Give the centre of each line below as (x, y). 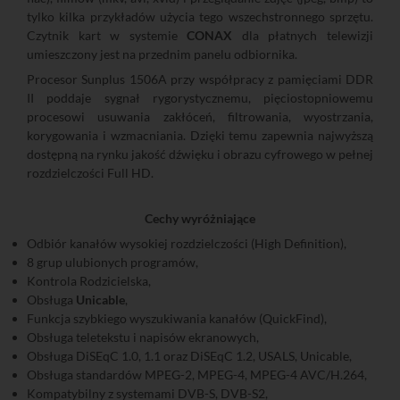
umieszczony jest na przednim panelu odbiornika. (162, 54)
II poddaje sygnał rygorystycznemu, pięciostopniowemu (200, 98)
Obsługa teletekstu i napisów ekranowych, (143, 337)
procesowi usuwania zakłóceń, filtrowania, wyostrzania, (200, 117)
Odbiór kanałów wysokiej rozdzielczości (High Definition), (187, 244)
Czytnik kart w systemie (107, 36)
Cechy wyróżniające (200, 219)
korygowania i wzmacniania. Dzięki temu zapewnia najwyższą (200, 136)
